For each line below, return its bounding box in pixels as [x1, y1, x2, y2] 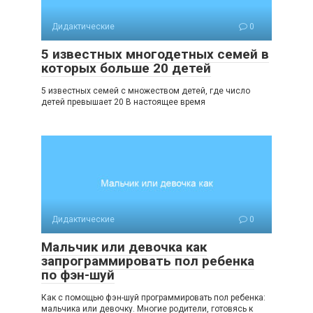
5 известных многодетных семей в [41, 45, 269, 62]
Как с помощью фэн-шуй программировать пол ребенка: [41, 292, 265, 303]
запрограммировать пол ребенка [41, 252, 254, 269]
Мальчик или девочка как [41, 238, 207, 255]
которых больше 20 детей [41, 59, 211, 76]
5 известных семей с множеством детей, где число [41, 85, 250, 96]
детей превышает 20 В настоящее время [41, 96, 205, 107]
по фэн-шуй [41, 266, 115, 283]
